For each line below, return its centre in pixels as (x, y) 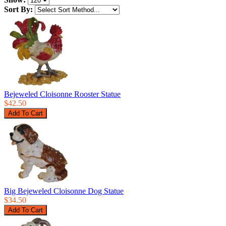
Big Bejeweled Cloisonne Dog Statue (64, 191)
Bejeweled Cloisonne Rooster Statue (62, 94)
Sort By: (18, 10)
